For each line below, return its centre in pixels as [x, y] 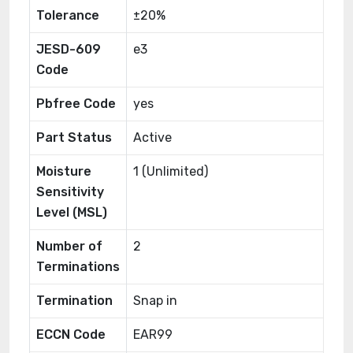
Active [152, 137]
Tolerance [68, 15]
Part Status [74, 137]
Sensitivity [70, 192]
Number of [69, 246]
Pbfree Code [76, 104]
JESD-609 [69, 49]
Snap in [155, 301]
